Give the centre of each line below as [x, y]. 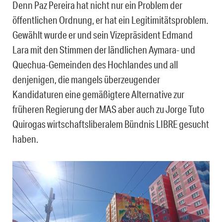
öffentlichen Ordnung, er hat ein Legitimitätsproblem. [110, 20]
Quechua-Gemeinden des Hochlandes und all [95, 65]
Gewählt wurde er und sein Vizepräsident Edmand [103, 35]
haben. [25, 139]
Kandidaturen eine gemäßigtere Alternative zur [98, 94]
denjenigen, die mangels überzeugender [86, 80]
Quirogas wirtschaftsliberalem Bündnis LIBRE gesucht [111, 124]
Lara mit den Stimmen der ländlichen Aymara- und [104, 50]
